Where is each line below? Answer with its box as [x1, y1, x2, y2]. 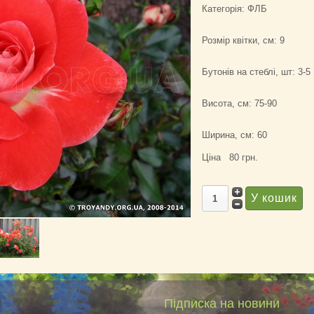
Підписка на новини [164, 296, 280, 310]
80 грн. [228, 152, 258, 163]
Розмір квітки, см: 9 [201, 35, 285, 46]
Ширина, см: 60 [201, 130, 267, 140]
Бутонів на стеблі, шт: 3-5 [201, 67, 310, 77]
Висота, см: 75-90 [201, 98, 277, 109]
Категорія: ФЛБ [201, 4, 267, 14]
